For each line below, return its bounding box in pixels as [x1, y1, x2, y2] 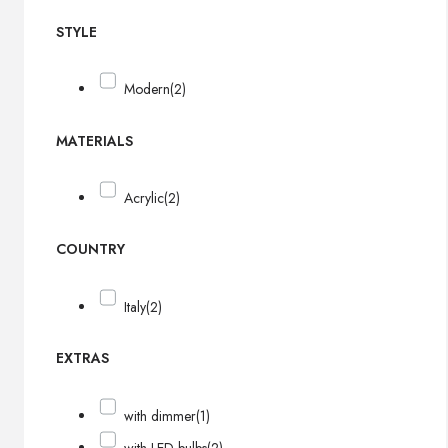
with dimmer [124, 405, 197, 426]
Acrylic [124, 187, 165, 208]
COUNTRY [56, 239, 125, 260]
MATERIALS [56, 130, 133, 151]
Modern [124, 78, 171, 99]
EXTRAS [56, 348, 109, 369]
